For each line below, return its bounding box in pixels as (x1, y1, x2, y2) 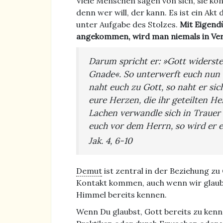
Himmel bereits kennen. (76, 190, 167, 200)
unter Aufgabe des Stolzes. (76, 19, 180, 29)
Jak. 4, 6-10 (89, 135, 132, 147)
